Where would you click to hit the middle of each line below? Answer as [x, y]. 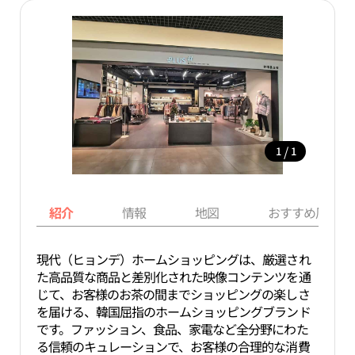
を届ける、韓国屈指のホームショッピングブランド [173, 311]
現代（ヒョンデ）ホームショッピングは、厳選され [173, 259]
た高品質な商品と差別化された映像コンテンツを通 [173, 277]
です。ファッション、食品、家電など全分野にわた [172, 329]
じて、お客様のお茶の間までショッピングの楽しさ [173, 294]
